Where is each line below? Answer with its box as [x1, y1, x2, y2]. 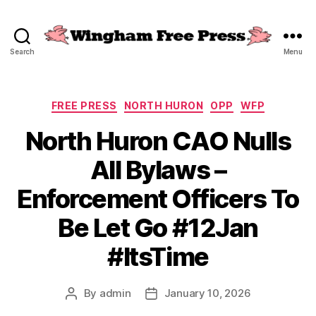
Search [10, 47, 35, 56]
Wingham [157, 48, 214, 63]
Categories [157, 95, 220, 110]
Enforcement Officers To [17, 183, 299, 214]
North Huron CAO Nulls [25, 125, 291, 157]
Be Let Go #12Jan [58, 212, 258, 243]
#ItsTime [107, 241, 209, 272]
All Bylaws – [90, 154, 226, 186]
